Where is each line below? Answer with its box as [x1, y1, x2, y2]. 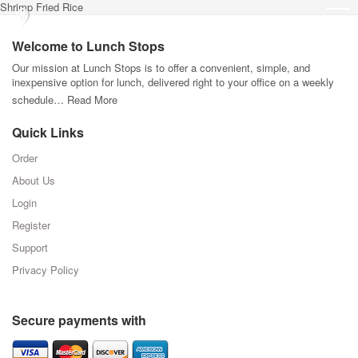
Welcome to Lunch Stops [12, 37, 165, 55]
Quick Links [12, 123, 84, 141]
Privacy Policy [12, 262, 79, 277]
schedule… [12, 92, 67, 107]
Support [12, 240, 48, 255]
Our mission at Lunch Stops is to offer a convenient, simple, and [12, 60, 310, 75]
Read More [67, 92, 117, 107]
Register [12, 217, 50, 233]
